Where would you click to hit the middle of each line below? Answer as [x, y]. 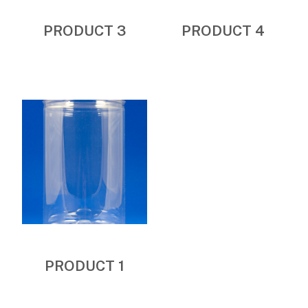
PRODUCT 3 [85, 30]
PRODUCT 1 [85, 266]
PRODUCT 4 [223, 30]
